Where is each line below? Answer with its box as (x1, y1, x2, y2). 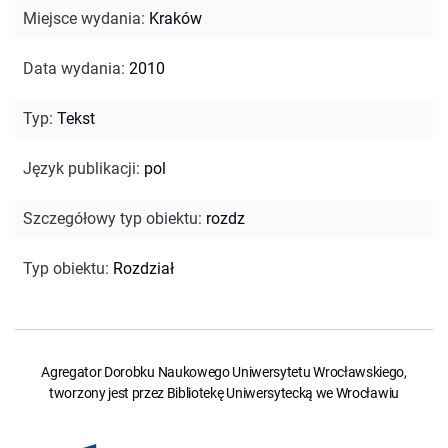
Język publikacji (23, 158, 136, 178)
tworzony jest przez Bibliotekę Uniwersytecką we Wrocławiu (49, 384, 399, 401)
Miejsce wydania (23, 8, 141, 28)
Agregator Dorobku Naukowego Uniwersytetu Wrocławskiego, (41, 363, 407, 380)
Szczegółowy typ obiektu (23, 208, 198, 228)
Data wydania (23, 58, 121, 78)
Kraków (149, 8, 202, 28)
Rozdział (113, 258, 174, 278)
